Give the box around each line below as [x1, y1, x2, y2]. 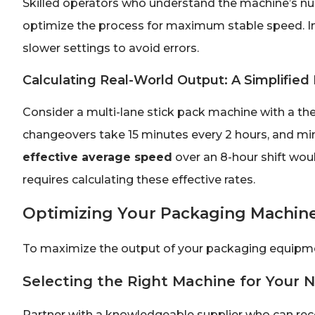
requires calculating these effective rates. [22, 172, 255, 186]
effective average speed [22, 150, 172, 164]
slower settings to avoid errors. [22, 41, 199, 56]
